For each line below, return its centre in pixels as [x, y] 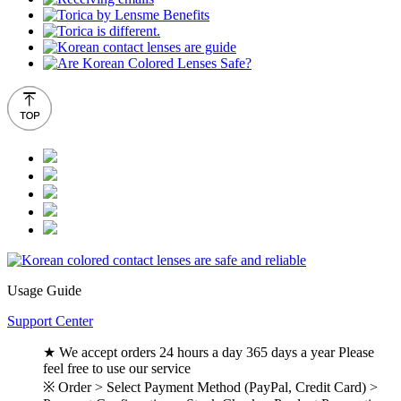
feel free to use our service [117, 368]
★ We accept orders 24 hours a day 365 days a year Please [209, 352]
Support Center [50, 320]
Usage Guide [44, 290]
